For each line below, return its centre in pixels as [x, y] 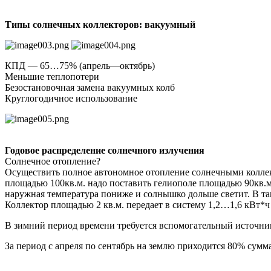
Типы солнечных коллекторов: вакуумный [100, 25]
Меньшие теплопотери [52, 77]
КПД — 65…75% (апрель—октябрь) [80, 66]
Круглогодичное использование [71, 99]
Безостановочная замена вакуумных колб [90, 88]
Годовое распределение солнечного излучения [105, 151]
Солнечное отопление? [53, 162]
